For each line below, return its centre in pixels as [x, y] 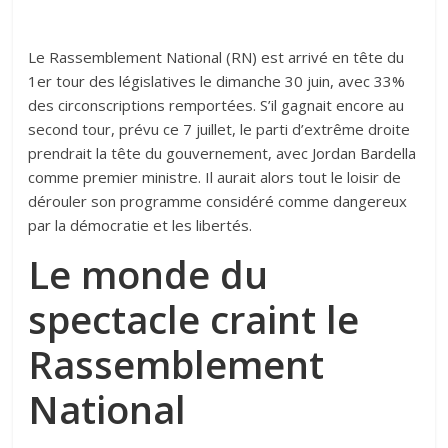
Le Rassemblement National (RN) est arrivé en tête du [216, 57]
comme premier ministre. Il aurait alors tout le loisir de [215, 177]
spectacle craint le [194, 319]
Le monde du [148, 274]
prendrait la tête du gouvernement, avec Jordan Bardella [222, 153]
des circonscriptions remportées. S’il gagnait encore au [216, 105]
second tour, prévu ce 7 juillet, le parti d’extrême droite [219, 129]
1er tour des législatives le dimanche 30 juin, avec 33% [217, 81]
